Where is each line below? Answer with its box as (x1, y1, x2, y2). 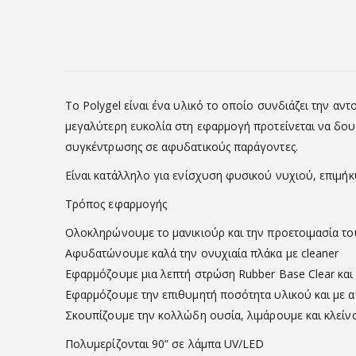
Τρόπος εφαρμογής (65, 195, 168, 211)
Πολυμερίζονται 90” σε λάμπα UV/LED (65, 335, 265, 351)
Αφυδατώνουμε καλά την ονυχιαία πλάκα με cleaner (65, 245, 339, 261)
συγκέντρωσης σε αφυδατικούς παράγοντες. (65, 138, 298, 154)
